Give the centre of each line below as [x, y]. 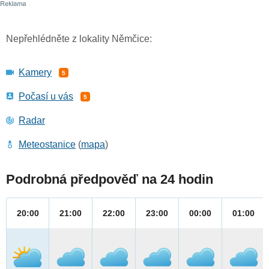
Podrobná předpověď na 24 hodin [110, 180]
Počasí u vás [46, 97]
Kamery [35, 73]
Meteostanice [47, 145]
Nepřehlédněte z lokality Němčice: [79, 39]
